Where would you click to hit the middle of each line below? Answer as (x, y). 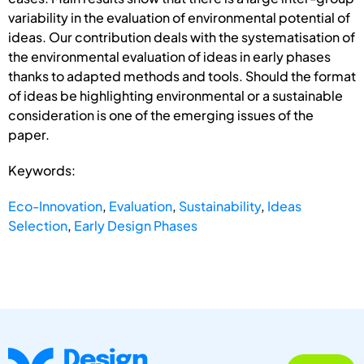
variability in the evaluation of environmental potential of (179, 17)
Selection (38, 225)
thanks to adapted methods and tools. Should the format (182, 76)
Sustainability (220, 206)
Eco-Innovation (55, 206)
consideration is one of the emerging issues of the (161, 115)
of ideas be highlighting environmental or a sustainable (175, 95)
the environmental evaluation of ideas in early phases (169, 56)
